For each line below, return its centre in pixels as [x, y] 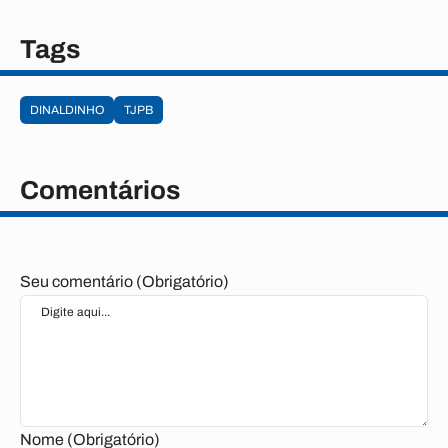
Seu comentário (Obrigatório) [124, 281]
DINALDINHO [67, 110]
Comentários [100, 190]
